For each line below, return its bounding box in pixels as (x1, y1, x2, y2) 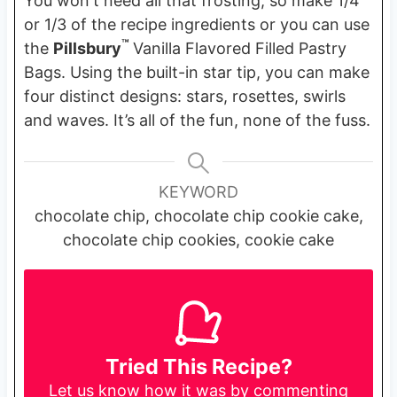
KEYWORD (159, 182, 238, 201)
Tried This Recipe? (105, 354, 292, 380)
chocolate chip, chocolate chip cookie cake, (34, 206, 363, 225)
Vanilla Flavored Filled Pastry (132, 38, 346, 58)
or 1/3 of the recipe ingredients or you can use (23, 14, 370, 34)
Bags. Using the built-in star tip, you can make (23, 62, 370, 82)
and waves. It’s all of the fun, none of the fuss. (23, 110, 370, 129)
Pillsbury (52, 38, 121, 58)
